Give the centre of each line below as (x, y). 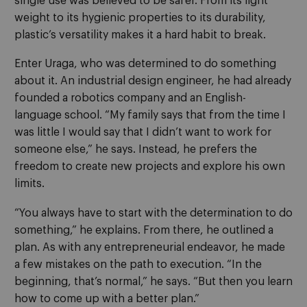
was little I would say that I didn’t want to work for (143, 133)
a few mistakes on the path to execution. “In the (138, 264)
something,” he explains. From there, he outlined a (144, 230)
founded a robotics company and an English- (130, 98)
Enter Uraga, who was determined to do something (145, 64)
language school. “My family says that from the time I (150, 115)
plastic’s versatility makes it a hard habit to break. (140, 35)
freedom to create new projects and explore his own (150, 167)
